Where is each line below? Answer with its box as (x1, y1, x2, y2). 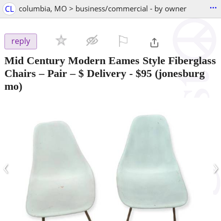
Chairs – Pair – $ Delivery (4, 67, 126, 79)
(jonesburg (152, 67, 205, 79)
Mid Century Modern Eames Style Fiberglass (4, 54, 216, 67)
